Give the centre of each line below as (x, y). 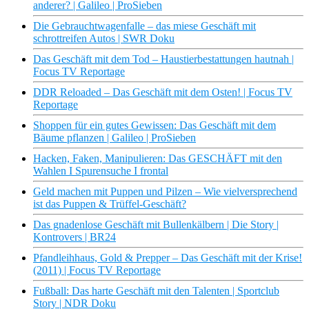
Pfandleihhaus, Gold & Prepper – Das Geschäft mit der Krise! (168, 258)
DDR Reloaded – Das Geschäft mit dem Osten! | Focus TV (163, 92)
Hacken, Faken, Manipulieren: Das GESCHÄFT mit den (158, 159)
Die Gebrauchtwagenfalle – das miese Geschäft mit (144, 26)
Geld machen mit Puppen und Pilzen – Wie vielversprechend (165, 192)
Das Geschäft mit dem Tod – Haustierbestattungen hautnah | (163, 59)
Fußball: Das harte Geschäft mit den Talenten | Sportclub (156, 291)
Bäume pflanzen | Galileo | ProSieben (114, 138)
